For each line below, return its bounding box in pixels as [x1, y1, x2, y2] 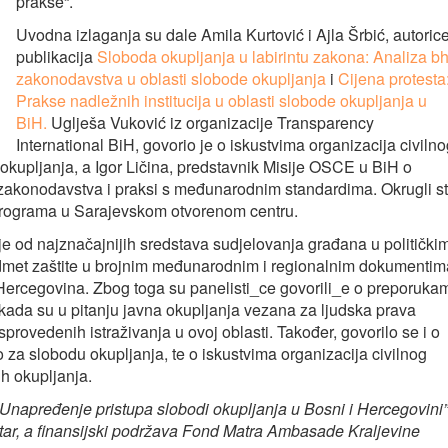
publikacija [16, 45, 97, 68]
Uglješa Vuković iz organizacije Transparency [47, 111, 374, 134]
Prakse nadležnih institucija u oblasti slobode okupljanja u [16, 89, 427, 112]
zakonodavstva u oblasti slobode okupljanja [16, 67, 326, 90]
